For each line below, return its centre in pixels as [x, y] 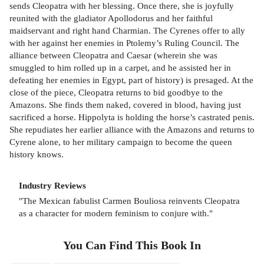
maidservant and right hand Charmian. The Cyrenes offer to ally [127, 31]
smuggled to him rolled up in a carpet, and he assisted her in [120, 68]
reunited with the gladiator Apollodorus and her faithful [111, 18]
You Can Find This [112, 246]
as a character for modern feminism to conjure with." [116, 213]
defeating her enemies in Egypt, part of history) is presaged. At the [131, 80]
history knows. [37, 154]
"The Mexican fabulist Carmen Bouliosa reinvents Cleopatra [129, 201]
